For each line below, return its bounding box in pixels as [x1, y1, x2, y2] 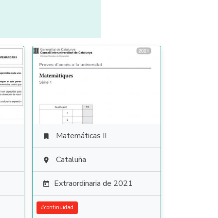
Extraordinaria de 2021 [54, 178, 133, 189]
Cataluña [55, 154, 86, 165]
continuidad [44, 204, 73, 211]
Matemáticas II [55, 130, 107, 141]
